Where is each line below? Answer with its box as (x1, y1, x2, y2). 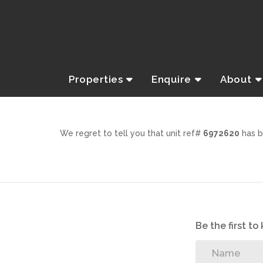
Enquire (151, 73, 194, 85)
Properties (69, 73, 126, 85)
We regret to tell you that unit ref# (60, 129, 203, 138)
